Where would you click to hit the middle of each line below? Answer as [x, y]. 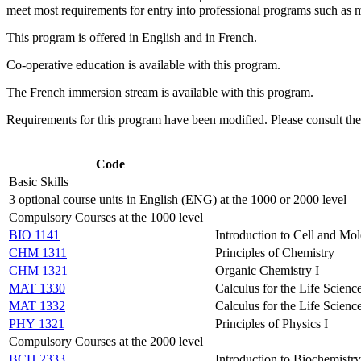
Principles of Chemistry [275, 252]
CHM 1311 [38, 252]
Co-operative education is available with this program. [143, 64]
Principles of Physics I [272, 323]
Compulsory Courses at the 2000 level [106, 341]
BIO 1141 [34, 234]
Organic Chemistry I [267, 270]
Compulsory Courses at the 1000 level [106, 217]
